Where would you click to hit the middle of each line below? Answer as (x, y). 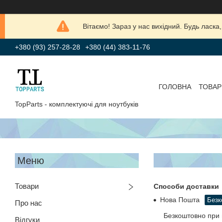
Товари (27, 186)
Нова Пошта (180, 199)
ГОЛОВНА (175, 87)
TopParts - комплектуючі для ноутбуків (77, 104)
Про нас (28, 203)
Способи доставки (186, 186)
